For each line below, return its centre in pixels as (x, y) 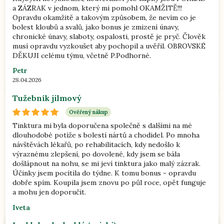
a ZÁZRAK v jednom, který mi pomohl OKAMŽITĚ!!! (97, 8)
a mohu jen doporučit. (49, 192)
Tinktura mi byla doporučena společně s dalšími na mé (102, 126)
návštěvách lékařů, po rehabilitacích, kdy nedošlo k (96, 145)
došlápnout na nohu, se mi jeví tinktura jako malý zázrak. (107, 164)
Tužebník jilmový (47, 98)
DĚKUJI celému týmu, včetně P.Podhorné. (82, 55)
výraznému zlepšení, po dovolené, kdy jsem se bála (96, 154)
